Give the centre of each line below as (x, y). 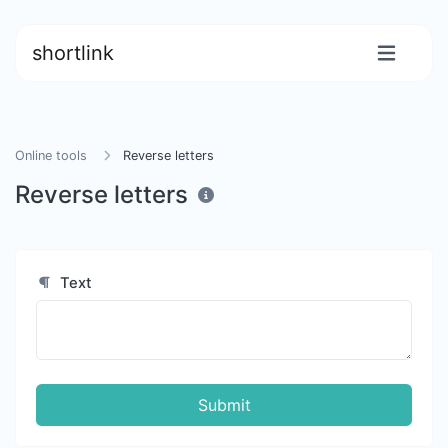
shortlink (73, 53)
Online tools (51, 155)
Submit (224, 405)
